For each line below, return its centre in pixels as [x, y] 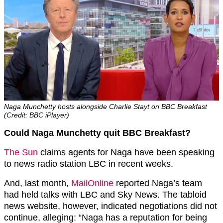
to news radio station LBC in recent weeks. [89, 164]
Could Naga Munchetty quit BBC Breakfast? [97, 133]
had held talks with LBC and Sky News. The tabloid [105, 194]
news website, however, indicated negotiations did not [111, 206]
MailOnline [92, 183]
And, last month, [38, 183]
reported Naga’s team [158, 183]
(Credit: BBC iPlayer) [37, 115]
